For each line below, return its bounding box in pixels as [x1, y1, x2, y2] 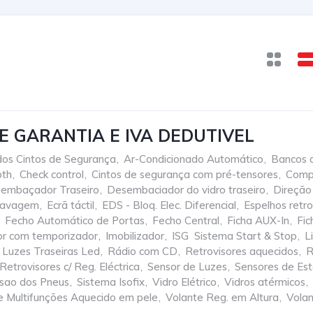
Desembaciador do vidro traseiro [107, 183, 265, 196]
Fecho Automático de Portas [5, 214, 145, 227]
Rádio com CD [108, 245, 177, 258]
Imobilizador [105, 229, 164, 242]
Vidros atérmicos [224, 275, 305, 289]
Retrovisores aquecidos [185, 245, 298, 258]
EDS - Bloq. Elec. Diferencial [102, 198, 236, 212]
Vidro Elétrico [152, 275, 217, 289]
